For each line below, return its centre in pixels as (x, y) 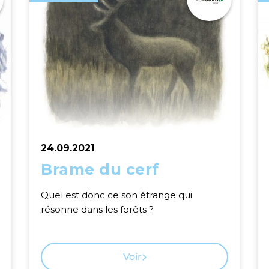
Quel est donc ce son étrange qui (116, 195)
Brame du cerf (100, 169)
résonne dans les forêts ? (97, 209)
